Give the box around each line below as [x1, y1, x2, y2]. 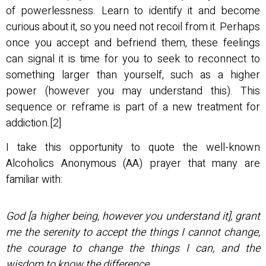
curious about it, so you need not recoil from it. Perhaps [6, 19, 260, 36]
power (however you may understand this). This [6, 83, 260, 100]
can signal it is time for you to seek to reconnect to [6, 51, 260, 68]
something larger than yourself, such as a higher [6, 67, 260, 84]
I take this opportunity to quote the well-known [6, 140, 260, 156]
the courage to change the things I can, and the [6, 240, 260, 256]
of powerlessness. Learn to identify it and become [6, 3, 260, 20]
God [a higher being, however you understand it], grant [6, 208, 260, 224]
